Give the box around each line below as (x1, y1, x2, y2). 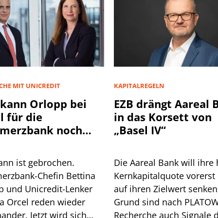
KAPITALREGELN (114, 81, 164, 90)
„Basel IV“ (114, 122, 166, 137)
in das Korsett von (114, 109, 212, 124)
